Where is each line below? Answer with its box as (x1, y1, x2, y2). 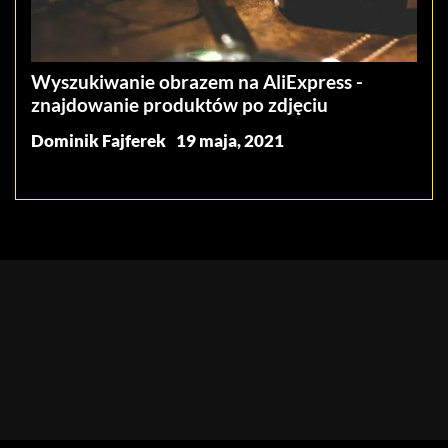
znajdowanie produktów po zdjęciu (31, 92, 328, 116)
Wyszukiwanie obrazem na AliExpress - (31, 69, 363, 93)
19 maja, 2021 (176, 129, 284, 151)
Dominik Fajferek (31, 129, 166, 151)
